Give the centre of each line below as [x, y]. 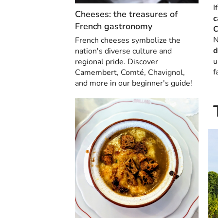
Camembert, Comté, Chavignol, [130, 72]
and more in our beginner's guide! [134, 83]
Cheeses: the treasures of [126, 14]
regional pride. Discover [117, 62]
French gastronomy [114, 26]
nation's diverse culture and [123, 51]
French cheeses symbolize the [128, 40]
